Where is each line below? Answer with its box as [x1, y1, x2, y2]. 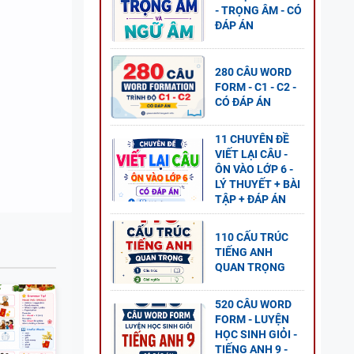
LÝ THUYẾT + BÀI [215, 178, 300, 190]
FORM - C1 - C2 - [215, 80, 296, 93]
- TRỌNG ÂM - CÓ [215, 3, 302, 17]
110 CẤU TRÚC [215, 230, 288, 243]
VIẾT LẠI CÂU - [215, 148, 288, 160]
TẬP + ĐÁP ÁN [215, 193, 286, 205]
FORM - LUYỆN [215, 313, 289, 326]
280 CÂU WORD [215, 65, 292, 78]
